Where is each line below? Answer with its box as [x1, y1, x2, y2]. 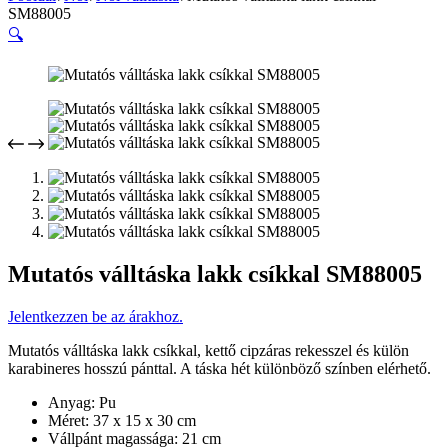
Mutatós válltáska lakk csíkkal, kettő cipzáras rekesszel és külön [8, 341, 409, 359]
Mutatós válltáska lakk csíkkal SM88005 [8, 260, 422, 287]
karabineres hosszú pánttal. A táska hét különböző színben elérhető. [8, 359, 431, 377]
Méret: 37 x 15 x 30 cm [48, 411, 196, 429]
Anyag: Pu [48, 393, 116, 411]
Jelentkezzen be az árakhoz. [8, 307, 183, 325]
